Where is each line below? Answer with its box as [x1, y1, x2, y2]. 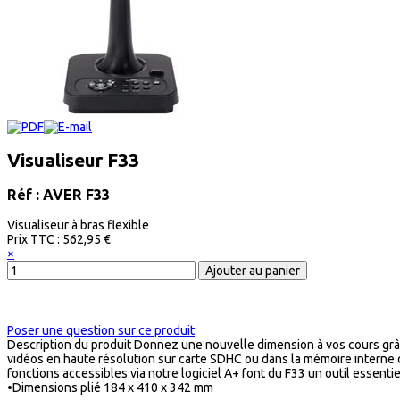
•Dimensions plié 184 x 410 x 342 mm [7, 379, 213, 395]
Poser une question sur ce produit [7, 322, 195, 337]
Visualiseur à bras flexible [7, 217, 149, 232]
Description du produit [7, 337, 131, 352]
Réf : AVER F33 [7, 187, 110, 204]
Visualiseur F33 [7, 149, 139, 171]
